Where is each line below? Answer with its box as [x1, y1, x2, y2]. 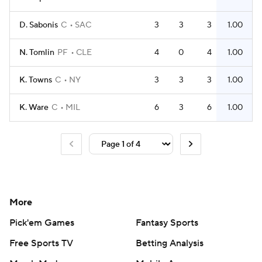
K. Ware [19, 102, 49, 113]
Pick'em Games [9, 216, 74, 229]
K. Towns [19, 75, 52, 85]
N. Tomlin [19, 47, 54, 58]
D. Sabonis [19, 20, 58, 30]
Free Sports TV [9, 237, 73, 249]
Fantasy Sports [136, 216, 198, 229]
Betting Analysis [136, 237, 204, 249]
